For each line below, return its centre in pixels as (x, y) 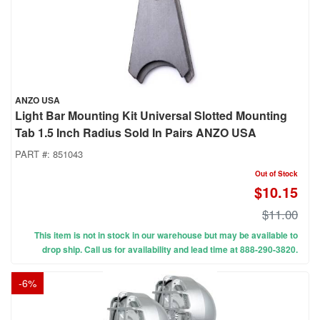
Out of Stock (276, 174)
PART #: (34, 154)
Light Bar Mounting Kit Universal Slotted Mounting (151, 116)
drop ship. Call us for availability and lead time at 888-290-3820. (170, 250)
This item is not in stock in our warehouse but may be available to (166, 235)
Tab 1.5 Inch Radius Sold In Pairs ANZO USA (136, 133)
